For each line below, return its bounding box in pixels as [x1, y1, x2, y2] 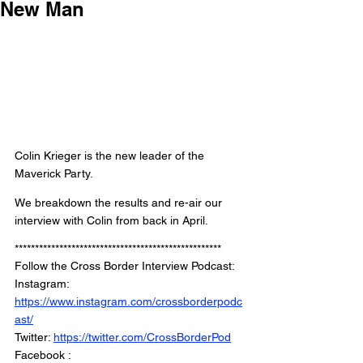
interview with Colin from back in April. [15, 214, 211, 228]
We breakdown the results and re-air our [15, 196, 225, 210]
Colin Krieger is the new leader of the [15, 149, 207, 163]
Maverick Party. [15, 167, 96, 181]
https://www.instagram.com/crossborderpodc [15, 295, 242, 309]
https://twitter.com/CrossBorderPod [53, 331, 231, 344]
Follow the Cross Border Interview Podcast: [15, 259, 237, 273]
